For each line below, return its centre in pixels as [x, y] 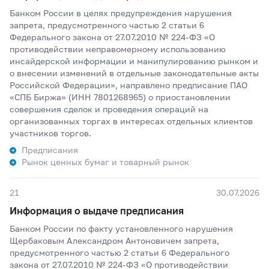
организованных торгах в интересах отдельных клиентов [131, 121]
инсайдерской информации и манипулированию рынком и [134, 61]
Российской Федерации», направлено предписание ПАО [128, 85]
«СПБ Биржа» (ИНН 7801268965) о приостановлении [120, 97]
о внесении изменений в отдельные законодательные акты [134, 73]
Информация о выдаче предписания [97, 210]
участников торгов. [50, 133]
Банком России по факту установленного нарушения [121, 228]
